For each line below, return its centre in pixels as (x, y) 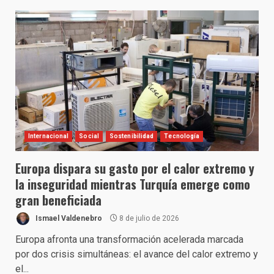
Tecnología (182, 136)
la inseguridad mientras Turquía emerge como (133, 184)
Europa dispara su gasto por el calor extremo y (135, 168)
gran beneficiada (58, 200)
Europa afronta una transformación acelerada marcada (129, 239)
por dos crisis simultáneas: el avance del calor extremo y (137, 254)
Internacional (49, 136)
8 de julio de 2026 (148, 218)
